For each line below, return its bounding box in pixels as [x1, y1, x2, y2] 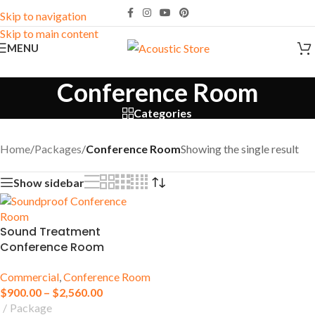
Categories [134, 106, 193, 120]
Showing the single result [181, 142, 299, 155]
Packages [34, 142, 82, 155]
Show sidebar [13, 175, 84, 189]
